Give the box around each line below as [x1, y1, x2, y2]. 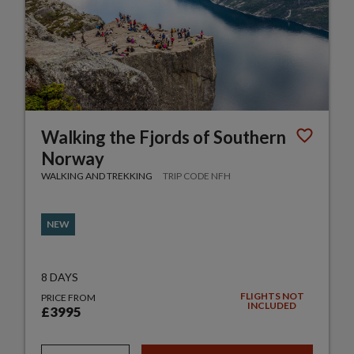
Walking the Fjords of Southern [41, 126, 287, 148]
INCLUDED [247, 299, 297, 311]
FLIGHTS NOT [239, 289, 304, 302]
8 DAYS [41, 269, 79, 284]
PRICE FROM [41, 291, 96, 303]
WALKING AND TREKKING [41, 169, 153, 182]
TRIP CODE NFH [163, 169, 232, 182]
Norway [41, 147, 105, 169]
